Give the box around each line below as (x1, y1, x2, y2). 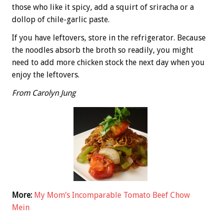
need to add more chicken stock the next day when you (12, 57, 205, 67)
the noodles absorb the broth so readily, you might (12, 45, 193, 55)
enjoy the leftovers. (12, 70, 79, 79)
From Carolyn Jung (12, 88, 75, 98)
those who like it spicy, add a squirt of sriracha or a (12, 2, 194, 12)
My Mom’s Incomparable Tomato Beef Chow (34, 190, 190, 200)
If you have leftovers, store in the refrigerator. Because (12, 33, 206, 42)
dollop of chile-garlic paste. (12, 14, 110, 24)
